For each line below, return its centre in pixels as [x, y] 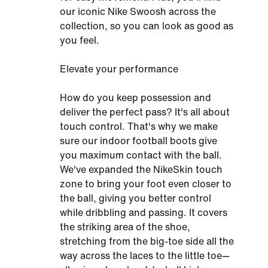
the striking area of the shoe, [125, 227]
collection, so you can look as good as [147, 26]
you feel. [80, 40]
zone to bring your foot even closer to [146, 184]
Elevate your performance [119, 69]
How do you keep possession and [135, 98]
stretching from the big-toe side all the [147, 241]
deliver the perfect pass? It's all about [145, 112]
